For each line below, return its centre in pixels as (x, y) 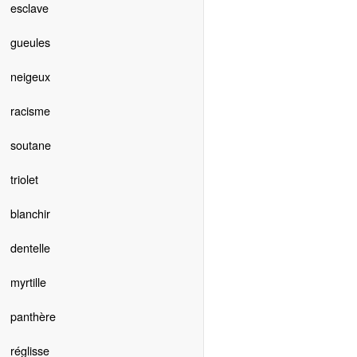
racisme (30, 111)
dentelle (30, 248)
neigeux (30, 76)
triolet (24, 179)
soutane (30, 145)
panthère (33, 316)
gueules (30, 42)
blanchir (30, 214)
